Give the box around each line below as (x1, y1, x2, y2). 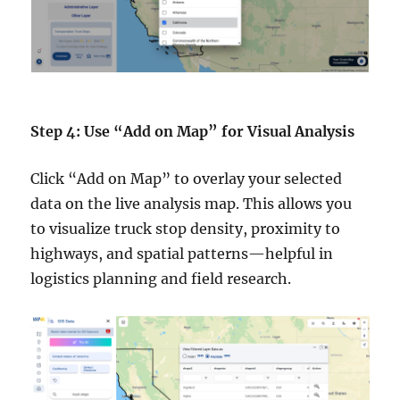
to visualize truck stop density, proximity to (30, 219, 341, 237)
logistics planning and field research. (30, 269, 292, 287)
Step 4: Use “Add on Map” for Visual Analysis (30, 121, 355, 140)
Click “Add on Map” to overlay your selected (30, 169, 343, 187)
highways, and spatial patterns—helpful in (30, 244, 334, 262)
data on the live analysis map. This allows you (30, 194, 353, 212)
